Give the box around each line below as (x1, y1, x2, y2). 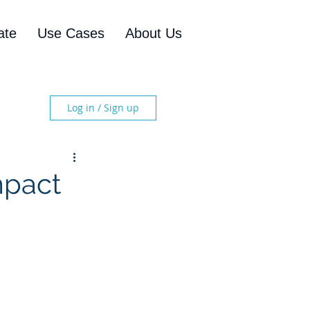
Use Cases (37, 26, 104, 41)
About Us (125, 26, 182, 41)
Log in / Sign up (67, 101, 139, 114)
